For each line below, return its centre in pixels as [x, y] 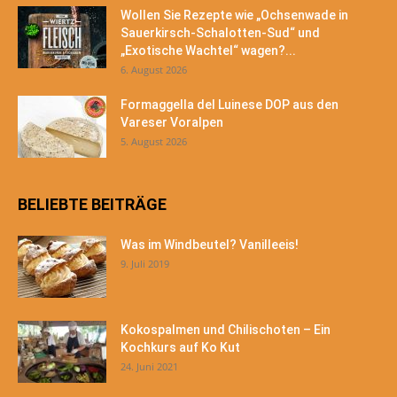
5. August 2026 [154, 142]
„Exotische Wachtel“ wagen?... [208, 51]
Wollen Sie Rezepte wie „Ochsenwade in [234, 16]
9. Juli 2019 [145, 264]
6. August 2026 [154, 70]
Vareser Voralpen [172, 123]
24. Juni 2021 [149, 367]
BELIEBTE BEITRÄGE [92, 205]
